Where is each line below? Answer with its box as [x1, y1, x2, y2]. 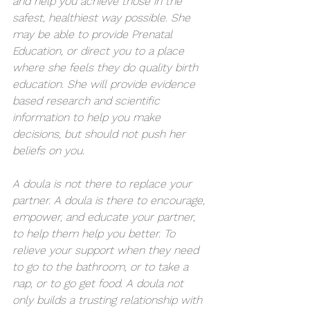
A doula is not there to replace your [12, 176, 195, 190]
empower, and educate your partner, [12, 210, 199, 224]
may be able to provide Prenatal [12, 27, 176, 41]
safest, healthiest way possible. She [12, 10, 194, 24]
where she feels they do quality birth [12, 60, 201, 74]
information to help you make [12, 110, 164, 124]
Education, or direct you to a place [12, 44, 188, 57]
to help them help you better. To [12, 226, 179, 240]
